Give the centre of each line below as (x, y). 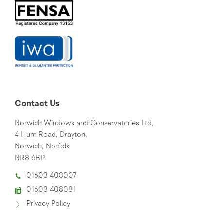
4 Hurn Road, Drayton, (51, 135)
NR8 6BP (30, 158)
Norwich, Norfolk (42, 146)
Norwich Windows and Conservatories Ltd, (84, 123)
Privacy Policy (48, 204)
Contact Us (37, 103)
